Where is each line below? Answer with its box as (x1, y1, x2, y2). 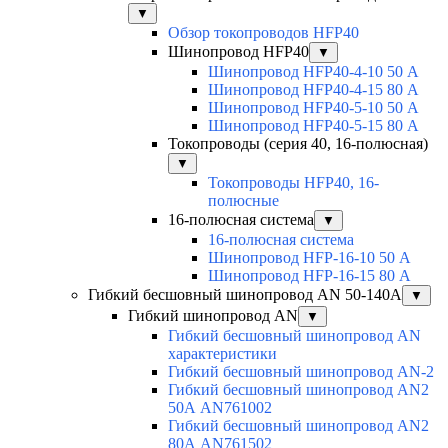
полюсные (208, 191, 279, 209)
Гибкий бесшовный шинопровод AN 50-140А (88, 285, 402, 303)
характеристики (168, 344, 277, 362)
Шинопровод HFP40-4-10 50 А (208, 62, 419, 80)
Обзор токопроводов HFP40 (168, 23, 359, 41)
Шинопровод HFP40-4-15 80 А (208, 80, 419, 98)
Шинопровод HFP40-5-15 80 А (208, 116, 419, 134)
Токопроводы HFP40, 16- (208, 173, 379, 191)
